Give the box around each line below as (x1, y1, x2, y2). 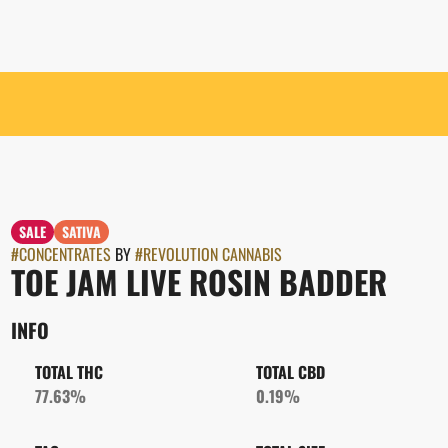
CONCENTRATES (18, 242, 111, 266)
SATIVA (61, 221, 101, 242)
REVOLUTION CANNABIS (142, 242, 282, 266)
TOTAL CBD (255, 360, 325, 384)
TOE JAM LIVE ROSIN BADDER (10, 258, 387, 305)
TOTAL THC (34, 360, 103, 384)
